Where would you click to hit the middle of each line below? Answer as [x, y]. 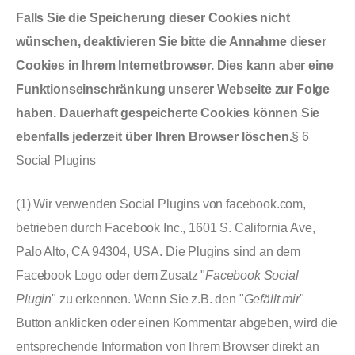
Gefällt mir [271, 299]
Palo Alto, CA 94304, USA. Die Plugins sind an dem [158, 252]
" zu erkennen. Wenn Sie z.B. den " [148, 299]
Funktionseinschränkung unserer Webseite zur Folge [173, 89]
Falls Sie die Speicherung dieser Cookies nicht [153, 18]
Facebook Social [252, 275]
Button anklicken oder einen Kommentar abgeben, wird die [177, 323]
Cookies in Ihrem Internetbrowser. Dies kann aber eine [175, 65]
